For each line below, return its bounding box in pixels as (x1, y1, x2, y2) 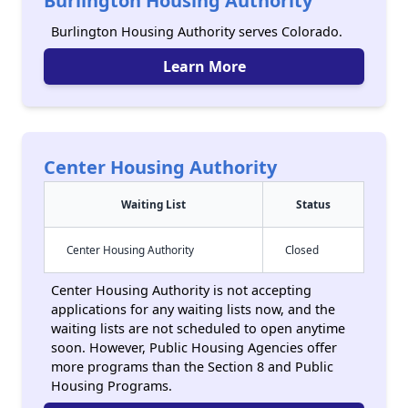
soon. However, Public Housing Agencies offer (51, 339, 337, 356)
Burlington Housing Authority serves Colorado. (51, 23, 342, 40)
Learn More (162, 56, 246, 76)
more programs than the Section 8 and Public (51, 358, 333, 375)
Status (296, 197, 331, 211)
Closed (285, 242, 319, 257)
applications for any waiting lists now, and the (51, 301, 335, 318)
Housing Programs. (51, 377, 172, 394)
